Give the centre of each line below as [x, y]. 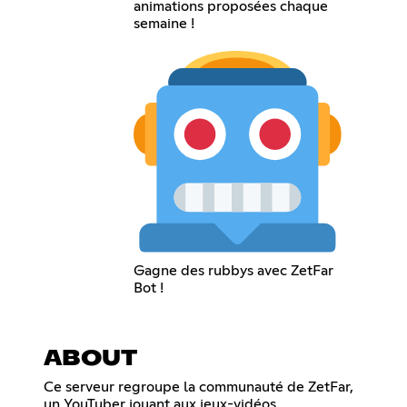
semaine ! [164, 23]
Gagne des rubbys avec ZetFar [234, 270]
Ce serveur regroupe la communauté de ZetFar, [199, 387]
